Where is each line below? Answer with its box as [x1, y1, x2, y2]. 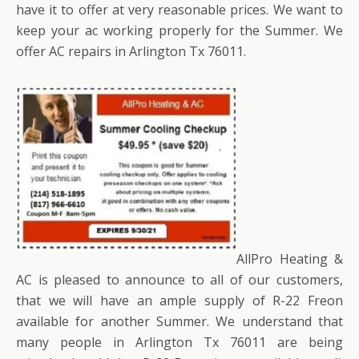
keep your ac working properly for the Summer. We [16, 21, 343, 39]
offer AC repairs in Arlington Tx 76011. [16, 42, 246, 60]
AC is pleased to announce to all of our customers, [16, 270, 343, 288]
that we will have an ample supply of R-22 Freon [16, 291, 343, 309]
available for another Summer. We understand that [16, 312, 343, 330]
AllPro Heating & [236, 249, 343, 268]
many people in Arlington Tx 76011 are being [16, 333, 343, 351]
